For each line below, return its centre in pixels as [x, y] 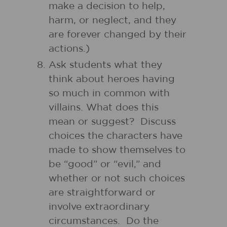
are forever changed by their [118, 35]
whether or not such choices [117, 179]
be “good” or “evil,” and [105, 164]
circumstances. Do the [104, 221]
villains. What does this [104, 108]
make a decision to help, [107, 6]
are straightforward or [102, 193]
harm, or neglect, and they [112, 21]
